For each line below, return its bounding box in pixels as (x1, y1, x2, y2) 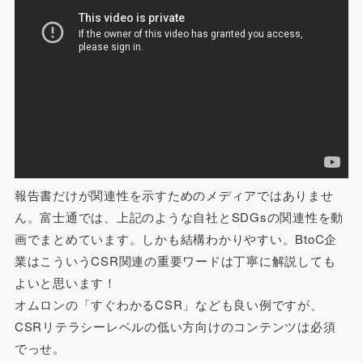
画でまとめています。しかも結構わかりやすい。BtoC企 (14, 230, 338, 248)
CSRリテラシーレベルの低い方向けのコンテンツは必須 (14, 318, 336, 335)
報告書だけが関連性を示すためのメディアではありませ (14, 186, 334, 204)
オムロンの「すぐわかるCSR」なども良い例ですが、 (14, 296, 323, 314)
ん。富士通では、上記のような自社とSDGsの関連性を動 (14, 208, 344, 226)
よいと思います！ (14, 274, 117, 292)
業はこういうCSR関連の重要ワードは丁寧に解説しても (14, 252, 336, 270)
